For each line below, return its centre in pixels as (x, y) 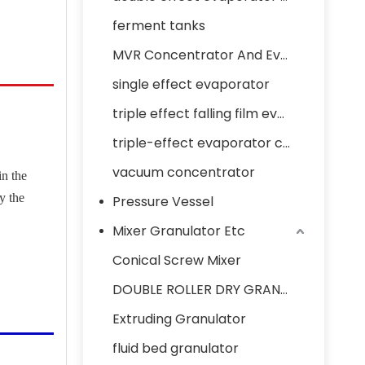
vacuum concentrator (184, 172)
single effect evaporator (191, 84)
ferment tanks (159, 26)
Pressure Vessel (163, 202)
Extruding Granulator (179, 319)
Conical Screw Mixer (177, 260)
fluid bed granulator (176, 348)
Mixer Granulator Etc (179, 231)
